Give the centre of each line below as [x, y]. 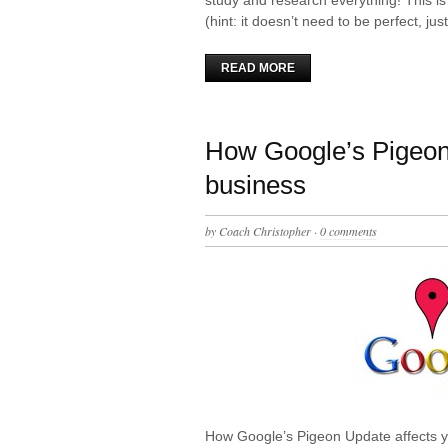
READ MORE [258, 67]
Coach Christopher [265, 230]
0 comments [348, 230]
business [255, 184]
